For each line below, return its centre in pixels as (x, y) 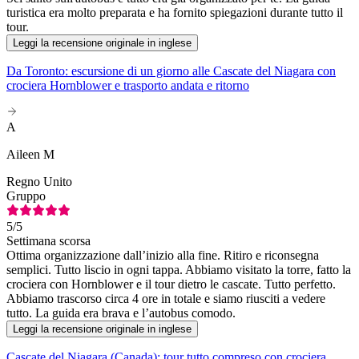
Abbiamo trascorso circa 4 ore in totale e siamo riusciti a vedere (166, 299)
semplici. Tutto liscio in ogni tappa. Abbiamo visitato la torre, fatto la (179, 270)
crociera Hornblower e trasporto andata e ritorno (128, 86)
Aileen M (30, 155)
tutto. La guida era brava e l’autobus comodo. (121, 313)
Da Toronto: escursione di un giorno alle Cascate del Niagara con (171, 71)
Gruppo (26, 196)
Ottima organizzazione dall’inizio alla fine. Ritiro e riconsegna (163, 256)
